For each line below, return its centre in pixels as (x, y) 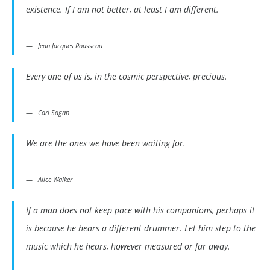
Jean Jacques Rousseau (70, 46)
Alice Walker (55, 180)
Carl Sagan (54, 113)
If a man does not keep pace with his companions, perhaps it (140, 210)
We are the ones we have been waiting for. (106, 143)
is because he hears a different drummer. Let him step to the (141, 228)
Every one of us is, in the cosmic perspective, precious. (127, 77)
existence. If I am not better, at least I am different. (122, 10)
